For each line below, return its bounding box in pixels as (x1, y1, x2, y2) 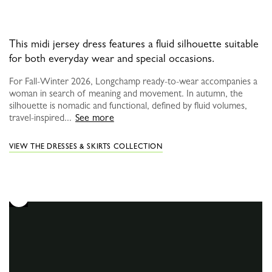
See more (75, 112, 114, 124)
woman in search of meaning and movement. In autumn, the (9, 87, 243, 100)
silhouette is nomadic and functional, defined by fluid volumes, (9, 100, 247, 112)
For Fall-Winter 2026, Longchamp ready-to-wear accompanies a (9, 75, 257, 87)
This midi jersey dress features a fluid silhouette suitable (9, 38, 259, 50)
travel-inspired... (9, 112, 72, 124)
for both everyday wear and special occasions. (9, 52, 214, 65)
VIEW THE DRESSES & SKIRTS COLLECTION (9, 142, 163, 151)
